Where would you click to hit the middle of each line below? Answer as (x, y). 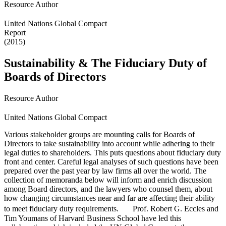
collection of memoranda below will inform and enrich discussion (108, 180)
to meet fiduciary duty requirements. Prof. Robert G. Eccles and (111, 208)
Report (15, 33)
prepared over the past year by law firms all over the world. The (105, 171)
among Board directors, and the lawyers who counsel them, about (108, 189)
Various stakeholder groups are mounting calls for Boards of (99, 134)
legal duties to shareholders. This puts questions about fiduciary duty (112, 152)
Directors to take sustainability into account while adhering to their (109, 143)
